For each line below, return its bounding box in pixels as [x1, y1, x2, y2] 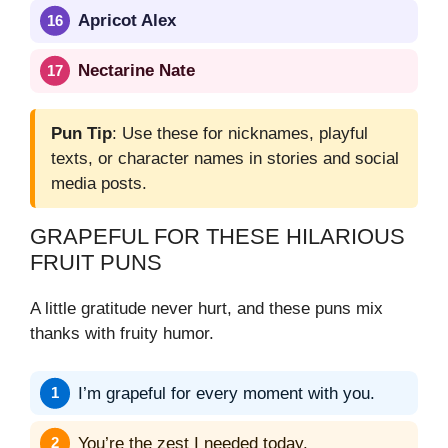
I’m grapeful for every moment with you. [78, 383, 375, 403]
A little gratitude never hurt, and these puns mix [30, 298, 383, 318]
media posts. [51, 173, 147, 193]
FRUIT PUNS [30, 249, 162, 275]
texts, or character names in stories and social [51, 148, 399, 168]
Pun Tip [51, 123, 112, 143]
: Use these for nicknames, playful [112, 123, 368, 143]
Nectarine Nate [78, 61, 195, 81]
